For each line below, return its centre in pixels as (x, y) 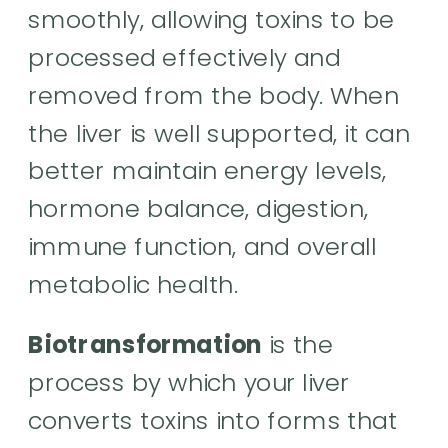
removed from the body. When (214, 95)
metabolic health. (133, 284)
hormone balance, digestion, (198, 208)
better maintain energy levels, (207, 170)
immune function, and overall (202, 246)
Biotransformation (145, 344)
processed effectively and (184, 57)
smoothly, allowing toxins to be (211, 19)
